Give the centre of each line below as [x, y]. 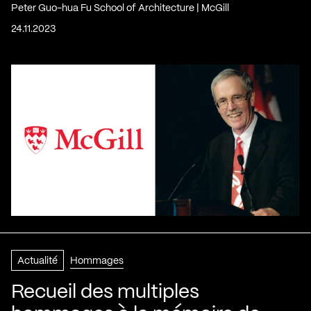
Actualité [37, 261]
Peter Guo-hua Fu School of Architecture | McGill [120, 8]
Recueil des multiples [105, 292]
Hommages [97, 261]
